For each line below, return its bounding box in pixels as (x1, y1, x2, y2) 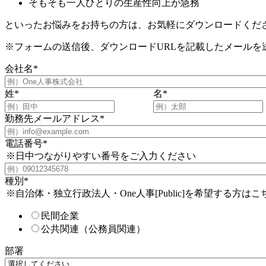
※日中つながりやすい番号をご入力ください (6, 150, 196, 161)
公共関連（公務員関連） (41, 223, 145, 234)
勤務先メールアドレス (5, 113, 100, 123)
